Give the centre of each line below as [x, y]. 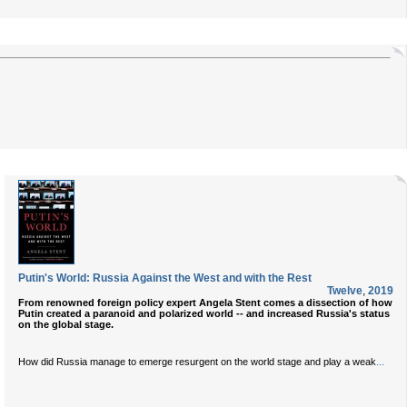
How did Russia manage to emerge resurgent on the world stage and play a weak [197, 362]
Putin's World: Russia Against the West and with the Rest [165, 278]
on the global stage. [66, 324]
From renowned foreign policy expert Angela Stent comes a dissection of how [205, 303]
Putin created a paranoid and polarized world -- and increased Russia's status [204, 313]
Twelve [345, 291]
